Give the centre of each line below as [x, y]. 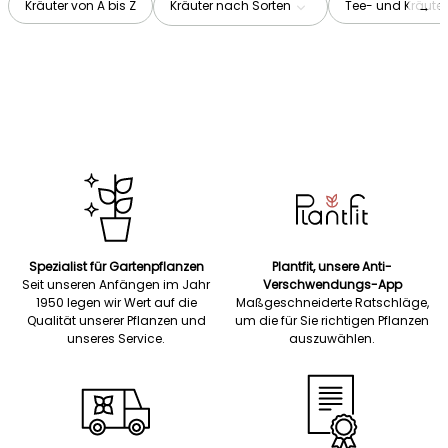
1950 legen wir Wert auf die [116, 302]
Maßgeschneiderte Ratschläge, [332, 302]
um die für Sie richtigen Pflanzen [332, 320]
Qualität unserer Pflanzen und [116, 320]
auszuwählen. [332, 338]
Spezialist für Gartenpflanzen [116, 266]
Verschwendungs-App [332, 284]
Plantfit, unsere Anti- [332, 266]
